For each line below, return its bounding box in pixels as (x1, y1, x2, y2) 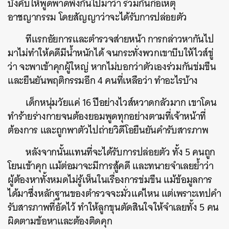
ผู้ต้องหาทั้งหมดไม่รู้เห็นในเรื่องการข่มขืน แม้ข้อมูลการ (8, 171, 212, 188)
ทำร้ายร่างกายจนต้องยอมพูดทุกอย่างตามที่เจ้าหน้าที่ (8, 108, 207, 125)
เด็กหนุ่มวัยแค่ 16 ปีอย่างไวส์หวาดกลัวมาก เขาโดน (26, 94, 217, 111)
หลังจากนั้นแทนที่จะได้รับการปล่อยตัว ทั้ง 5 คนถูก (26, 144, 216, 161)
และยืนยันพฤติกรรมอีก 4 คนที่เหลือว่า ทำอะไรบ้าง (8, 72, 198, 89)
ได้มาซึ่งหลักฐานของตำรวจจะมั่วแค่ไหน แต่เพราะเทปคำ (8, 185, 221, 202)
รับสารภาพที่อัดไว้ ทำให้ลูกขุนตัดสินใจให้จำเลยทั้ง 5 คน (8, 199, 219, 216)
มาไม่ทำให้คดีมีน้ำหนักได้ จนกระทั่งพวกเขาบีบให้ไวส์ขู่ (8, 44, 214, 61)
